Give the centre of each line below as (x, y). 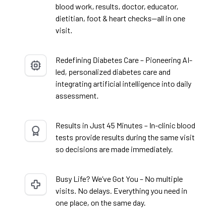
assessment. (77, 96)
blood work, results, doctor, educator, (117, 6)
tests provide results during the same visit (125, 137)
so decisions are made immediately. (114, 149)
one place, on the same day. (101, 203)
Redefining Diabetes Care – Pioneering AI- (124, 60)
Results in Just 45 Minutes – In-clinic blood (125, 125)
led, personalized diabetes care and (113, 72)
